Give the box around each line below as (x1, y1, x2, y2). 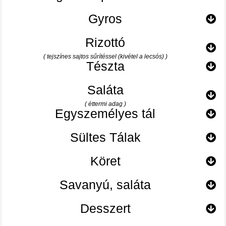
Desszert (80, 201, 131, 216)
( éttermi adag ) (84, 100, 126, 108)
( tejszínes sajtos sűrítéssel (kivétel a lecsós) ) (43, 53, 167, 61)
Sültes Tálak (70, 130, 141, 145)
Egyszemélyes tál (55, 106, 156, 121)
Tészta (86, 59, 125, 74)
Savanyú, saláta (60, 178, 151, 192)
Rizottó (85, 35, 126, 50)
